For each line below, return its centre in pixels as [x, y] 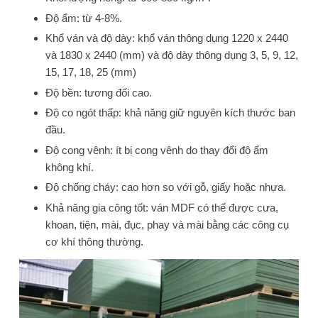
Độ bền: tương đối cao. [99, 92]
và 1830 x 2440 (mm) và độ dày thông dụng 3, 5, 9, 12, [172, 55]
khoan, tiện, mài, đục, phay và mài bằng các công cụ [168, 224]
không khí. [70, 167]
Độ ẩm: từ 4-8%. [84, 18]
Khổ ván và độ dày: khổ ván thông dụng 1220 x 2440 [167, 38]
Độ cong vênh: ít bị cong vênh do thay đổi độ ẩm [157, 150]
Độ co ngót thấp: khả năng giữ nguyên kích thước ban [171, 113]
